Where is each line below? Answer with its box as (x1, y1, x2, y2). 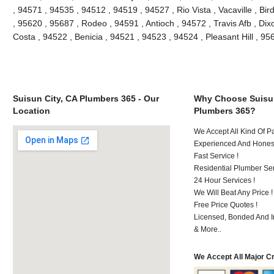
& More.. (194, 224, 222, 234)
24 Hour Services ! (194, 176, 256, 185)
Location (12, 105, 50, 116)
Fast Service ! (194, 151, 239, 160)
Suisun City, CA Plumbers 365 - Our (12, 93, 159, 103)
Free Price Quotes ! (194, 200, 258, 209)
